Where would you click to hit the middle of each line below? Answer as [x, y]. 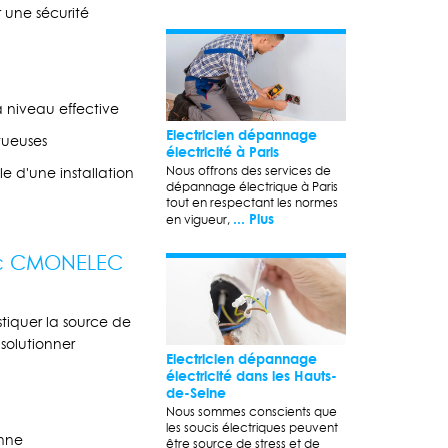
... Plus [253, 218]
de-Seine [196, 392]
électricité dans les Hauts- [251, 375]
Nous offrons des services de [248, 170]
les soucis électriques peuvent [252, 427]
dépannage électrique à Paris [252, 186]
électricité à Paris [222, 151]
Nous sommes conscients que [251, 411]
